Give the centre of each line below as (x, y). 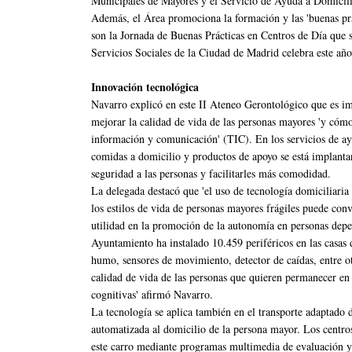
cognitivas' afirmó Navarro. (152, 294)
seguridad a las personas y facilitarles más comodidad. (211, 173)
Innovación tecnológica (145, 86)
